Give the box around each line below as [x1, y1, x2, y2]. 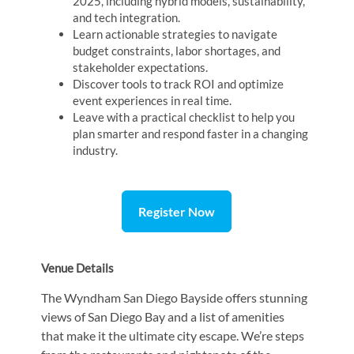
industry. [73, 142, 119, 157]
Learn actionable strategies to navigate [73, 26, 278, 41]
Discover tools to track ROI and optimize [73, 76, 284, 91]
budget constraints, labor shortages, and [73, 43, 281, 58]
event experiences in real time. [73, 92, 232, 107]
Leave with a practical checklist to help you [73, 109, 296, 124]
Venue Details [41, 260, 115, 275]
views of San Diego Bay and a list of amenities [41, 308, 285, 324]
